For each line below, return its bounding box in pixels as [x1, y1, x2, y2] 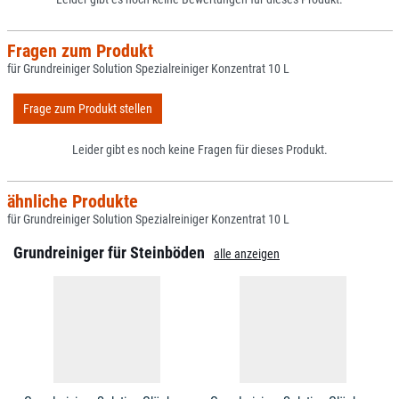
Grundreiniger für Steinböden [13, 244, 205, 262]
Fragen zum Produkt [6, 40, 153, 61]
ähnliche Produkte [6, 191, 138, 212]
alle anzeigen [214, 247, 280, 261]
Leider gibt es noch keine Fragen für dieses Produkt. [71, 142, 328, 157]
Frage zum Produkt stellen [23, 101, 152, 116]
